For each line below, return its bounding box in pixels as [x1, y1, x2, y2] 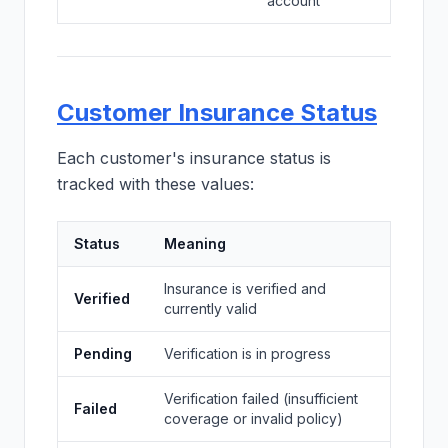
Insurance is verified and [164, 280, 326, 297]
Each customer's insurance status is [57, 148, 331, 168]
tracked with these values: [57, 174, 254, 194]
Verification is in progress [164, 345, 331, 362]
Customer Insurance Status [57, 98, 377, 127]
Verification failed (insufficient [164, 390, 358, 407]
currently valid [164, 300, 257, 317]
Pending [74, 345, 132, 362]
